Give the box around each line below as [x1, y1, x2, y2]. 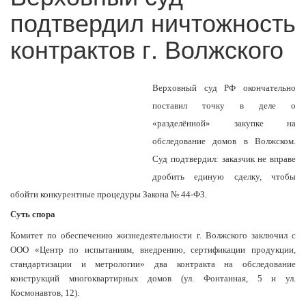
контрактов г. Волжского [10, 31, 283, 66]
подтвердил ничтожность [10, 4, 296, 40]
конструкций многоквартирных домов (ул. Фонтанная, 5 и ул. [10, 273, 296, 284]
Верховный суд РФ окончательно [152, 83, 296, 94]
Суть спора [10, 209, 55, 220]
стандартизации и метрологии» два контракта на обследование [10, 259, 296, 270]
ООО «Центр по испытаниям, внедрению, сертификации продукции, [10, 245, 296, 255]
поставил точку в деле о [152, 100, 296, 111]
